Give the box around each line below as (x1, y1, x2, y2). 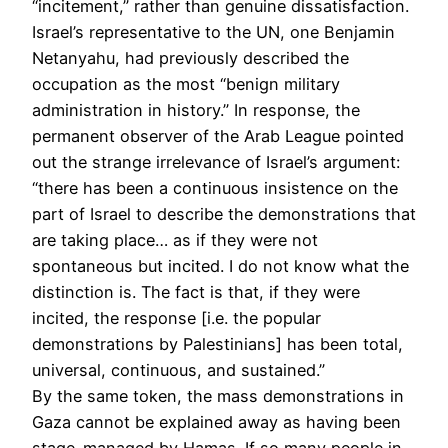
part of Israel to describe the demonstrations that (32, 203, 416, 224)
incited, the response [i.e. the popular (32, 307, 321, 328)
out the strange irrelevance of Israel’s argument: (32, 151, 400, 172)
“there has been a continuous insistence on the (32, 177, 398, 198)
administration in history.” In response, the (32, 99, 360, 120)
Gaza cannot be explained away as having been (32, 411, 401, 432)
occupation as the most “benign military (32, 73, 340, 94)
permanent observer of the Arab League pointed (32, 125, 404, 146)
